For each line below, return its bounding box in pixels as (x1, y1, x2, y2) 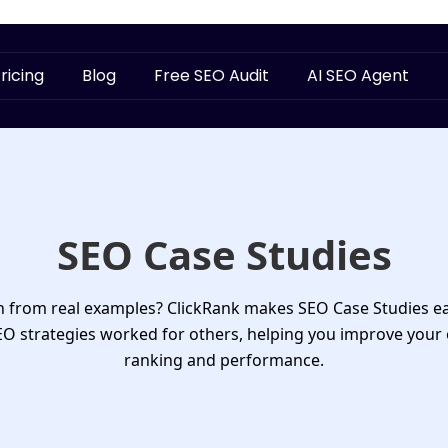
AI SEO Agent (306, 64, 409, 87)
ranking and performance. (124, 349, 324, 371)
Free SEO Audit (153, 64, 269, 87)
